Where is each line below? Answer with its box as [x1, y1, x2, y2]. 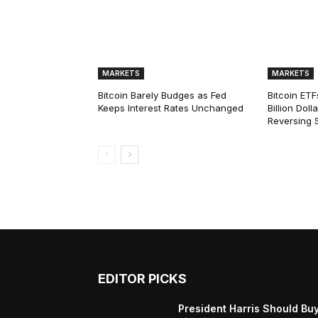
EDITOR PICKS [98, 271, 187, 287]
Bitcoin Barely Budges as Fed [98, 89, 226, 102]
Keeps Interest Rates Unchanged [98, 102, 243, 114]
